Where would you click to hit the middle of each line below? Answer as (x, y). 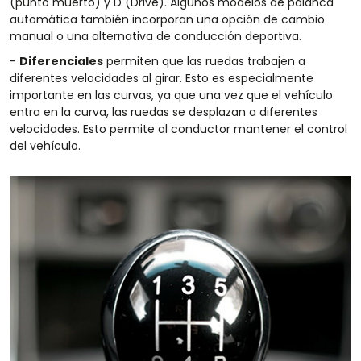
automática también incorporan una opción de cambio (167, 20)
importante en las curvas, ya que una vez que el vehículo (171, 95)
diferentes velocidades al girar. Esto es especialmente (162, 79)
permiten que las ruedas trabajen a (204, 62)
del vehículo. (45, 146)
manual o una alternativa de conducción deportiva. (156, 37)
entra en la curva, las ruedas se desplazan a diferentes (164, 112)
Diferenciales (61, 62)
